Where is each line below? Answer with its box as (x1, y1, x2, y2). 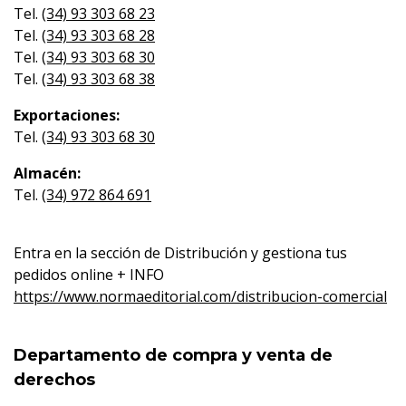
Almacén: (14, 163, 81, 183)
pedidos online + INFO (14, 265, 164, 285)
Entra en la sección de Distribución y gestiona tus (14, 243, 347, 263)
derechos (14, 370, 95, 390)
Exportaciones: (14, 105, 120, 125)
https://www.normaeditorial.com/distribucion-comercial (14, 286, 387, 306)
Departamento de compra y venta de (14, 345, 333, 365)
